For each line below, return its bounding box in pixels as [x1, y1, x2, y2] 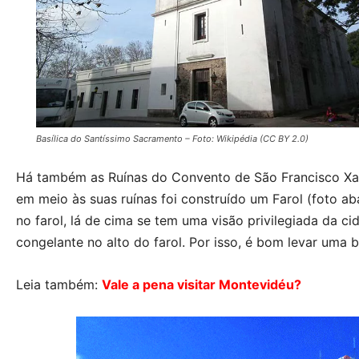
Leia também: [16, 276, 102, 293]
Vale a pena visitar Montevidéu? [102, 276, 301, 293]
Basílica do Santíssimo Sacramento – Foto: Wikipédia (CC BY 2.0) [36, 133, 309, 145]
